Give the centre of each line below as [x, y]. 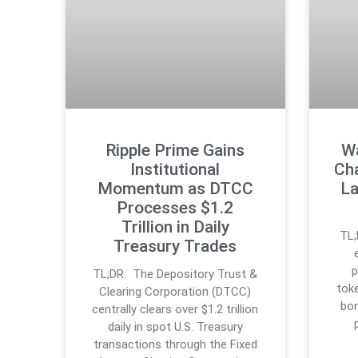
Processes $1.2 [175, 208]
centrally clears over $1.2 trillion [175, 310]
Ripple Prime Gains [175, 151]
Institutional [175, 170]
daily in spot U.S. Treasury [175, 327]
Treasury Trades [175, 247]
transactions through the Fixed [175, 345]
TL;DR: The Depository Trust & [175, 274]
